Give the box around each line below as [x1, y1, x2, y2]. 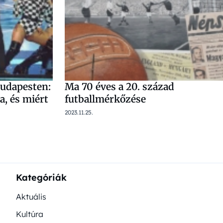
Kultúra [16, 209, 43, 220]
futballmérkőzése [65, 93, 146, 106]
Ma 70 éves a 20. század [65, 81, 174, 93]
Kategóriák [16, 172, 67, 184]
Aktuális [16, 192, 46, 202]
